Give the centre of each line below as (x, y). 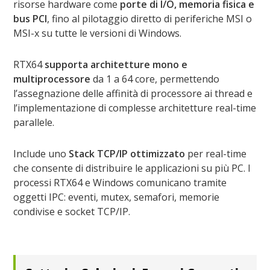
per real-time (216, 154)
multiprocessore (52, 79)
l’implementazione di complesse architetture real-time (135, 108)
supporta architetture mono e (116, 65)
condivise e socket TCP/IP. (72, 212)
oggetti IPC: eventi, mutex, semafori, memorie (117, 197)
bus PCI (30, 19)
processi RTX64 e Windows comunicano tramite (120, 183)
